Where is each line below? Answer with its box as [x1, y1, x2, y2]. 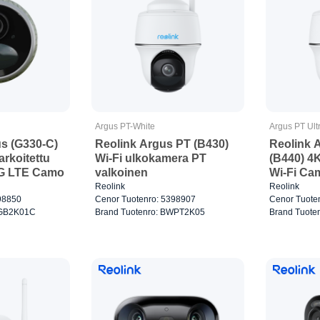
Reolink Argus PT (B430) [94, 138, 229, 151]
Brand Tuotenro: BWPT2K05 [94, 207, 205, 218]
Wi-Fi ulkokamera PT [94, 152, 206, 165]
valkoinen [94, 166, 148, 179]
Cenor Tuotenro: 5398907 [94, 194, 196, 205]
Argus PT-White [94, 121, 155, 132]
